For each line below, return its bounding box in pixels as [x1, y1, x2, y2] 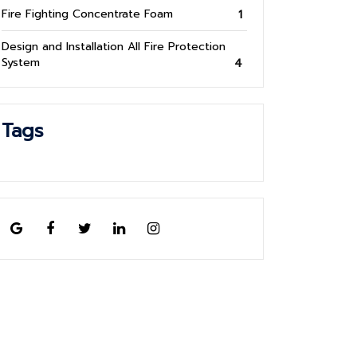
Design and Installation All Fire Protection [2, 38, 226, 56]
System [2, 54, 40, 72]
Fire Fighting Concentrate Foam [2, 6, 173, 23]
